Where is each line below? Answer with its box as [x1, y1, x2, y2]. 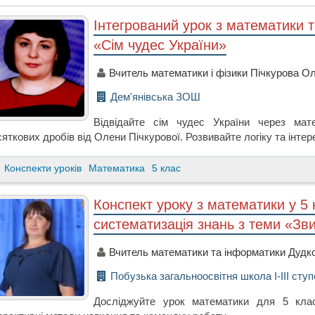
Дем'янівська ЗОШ [110, 90, 201, 103]
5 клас [152, 162, 181, 174]
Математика [89, 162, 146, 174]
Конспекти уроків [4, 162, 82, 174]
